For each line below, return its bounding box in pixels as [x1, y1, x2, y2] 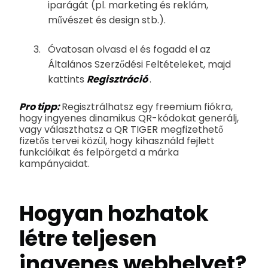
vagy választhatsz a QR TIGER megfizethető [19, 123, 223, 137]
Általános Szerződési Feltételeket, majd [48, 57, 231, 72]
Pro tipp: [19, 100, 62, 114]
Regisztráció [87, 72, 150, 87]
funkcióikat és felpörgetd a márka [19, 145, 179, 160]
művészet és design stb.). [48, 13, 166, 28]
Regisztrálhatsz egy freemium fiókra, [62, 100, 233, 114]
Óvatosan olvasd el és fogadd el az [48, 42, 211, 57]
